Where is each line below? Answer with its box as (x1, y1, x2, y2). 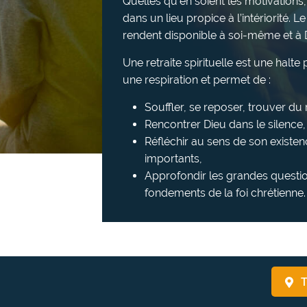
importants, (145, 152, 202, 166)
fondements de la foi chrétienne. (145, 186, 306, 200)
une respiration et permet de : (123, 73, 271, 87)
